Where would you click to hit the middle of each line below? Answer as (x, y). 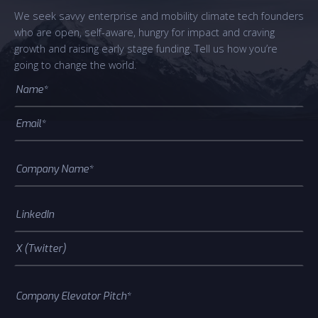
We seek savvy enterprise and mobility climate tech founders (159, 16)
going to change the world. (75, 65)
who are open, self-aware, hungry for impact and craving (144, 32)
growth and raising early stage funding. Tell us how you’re (146, 48)
